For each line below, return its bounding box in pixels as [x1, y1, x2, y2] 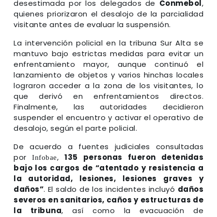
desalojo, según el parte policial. [14, 123, 137, 133]
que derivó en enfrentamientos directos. [14, 91, 203, 101]
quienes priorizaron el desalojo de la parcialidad [14, 8, 203, 19]
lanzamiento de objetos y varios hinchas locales [14, 69, 203, 80]
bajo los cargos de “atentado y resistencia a [14, 162, 203, 173]
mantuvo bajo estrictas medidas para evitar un [14, 48, 203, 59]
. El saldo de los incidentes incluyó [44, 184, 178, 194]
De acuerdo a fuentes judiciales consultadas [14, 141, 203, 152]
